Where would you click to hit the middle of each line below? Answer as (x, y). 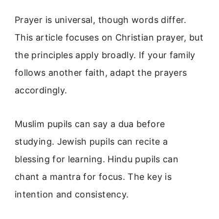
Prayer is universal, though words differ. (101, 20)
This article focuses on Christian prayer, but (109, 38)
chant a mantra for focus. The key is (93, 176)
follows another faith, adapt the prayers (101, 73)
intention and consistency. (72, 194)
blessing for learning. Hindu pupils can (97, 159)
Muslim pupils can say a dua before (90, 124)
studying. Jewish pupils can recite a (91, 141)
